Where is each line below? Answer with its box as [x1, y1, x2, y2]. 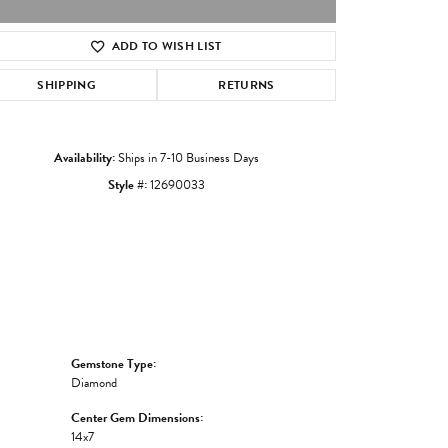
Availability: [53, 147, 115, 168]
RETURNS [218, 75, 275, 94]
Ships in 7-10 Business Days [117, 147, 259, 168]
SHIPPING [37, 75, 96, 94]
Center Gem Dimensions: [71, 407, 203, 428]
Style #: [107, 174, 147, 195]
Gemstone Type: [71, 353, 156, 374]
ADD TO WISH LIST [111, 36, 222, 55]
